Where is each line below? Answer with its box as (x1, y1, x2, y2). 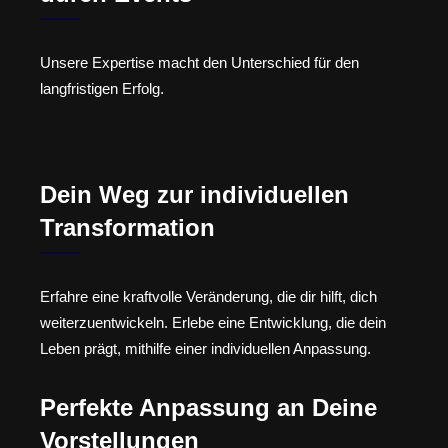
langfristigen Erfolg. (40, 79, 164, 97)
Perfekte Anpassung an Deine (40, 393, 377, 421)
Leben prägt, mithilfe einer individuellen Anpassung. (40, 340, 371, 358)
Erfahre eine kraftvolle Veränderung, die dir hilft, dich (40, 288, 377, 306)
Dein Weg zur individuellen (40, 181, 349, 209)
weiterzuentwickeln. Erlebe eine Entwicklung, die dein (40, 314, 386, 332)
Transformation (40, 214, 215, 242)
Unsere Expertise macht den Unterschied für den (40, 53, 359, 71)
